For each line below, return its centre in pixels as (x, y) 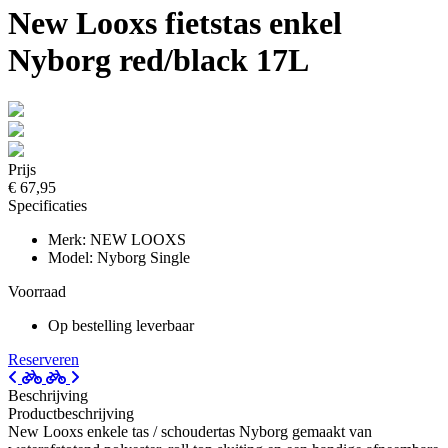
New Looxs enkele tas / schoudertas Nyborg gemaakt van (190, 431)
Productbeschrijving (71, 413)
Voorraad (37, 291)
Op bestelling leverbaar (121, 325)
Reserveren (43, 359)
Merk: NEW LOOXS (117, 239)
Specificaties (47, 205)
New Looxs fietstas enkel (175, 23)
